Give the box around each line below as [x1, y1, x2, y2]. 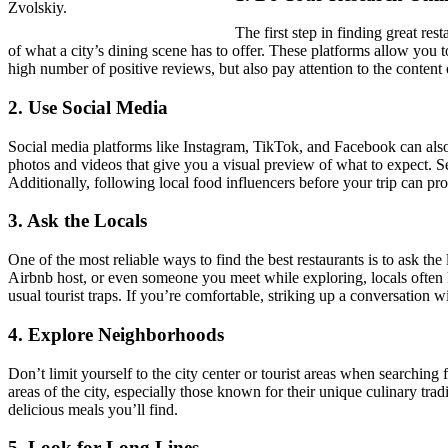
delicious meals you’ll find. [8, 400, 178, 418]
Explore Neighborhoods [28, 323, 224, 345]
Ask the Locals [27, 210, 147, 232]
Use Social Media [28, 96, 168, 118]
